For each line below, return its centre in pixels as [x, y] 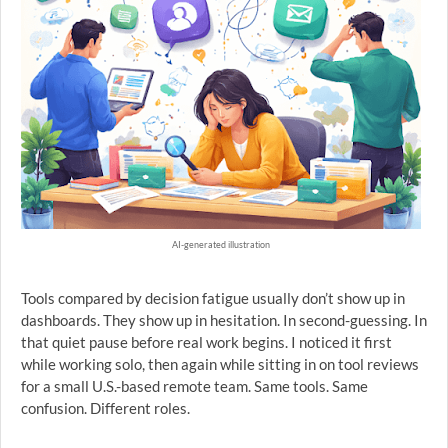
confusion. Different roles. [105, 408]
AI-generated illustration [221, 244]
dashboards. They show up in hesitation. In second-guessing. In [224, 320]
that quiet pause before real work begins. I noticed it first [206, 342]
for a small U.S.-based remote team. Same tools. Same [194, 386]
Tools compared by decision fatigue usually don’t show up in [213, 298]
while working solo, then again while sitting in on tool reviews [220, 364]
